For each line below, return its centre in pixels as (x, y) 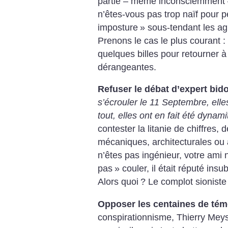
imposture (118, 27)
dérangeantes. (127, 67)
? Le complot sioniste (183, 182)
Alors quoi (118, 182)
